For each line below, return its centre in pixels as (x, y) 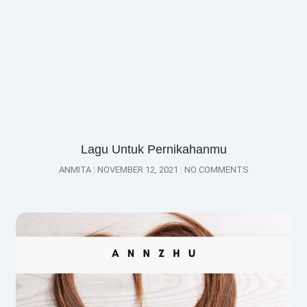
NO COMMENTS (215, 170)
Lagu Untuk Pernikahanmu (153, 150)
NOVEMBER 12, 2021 (137, 170)
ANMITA (76, 170)
